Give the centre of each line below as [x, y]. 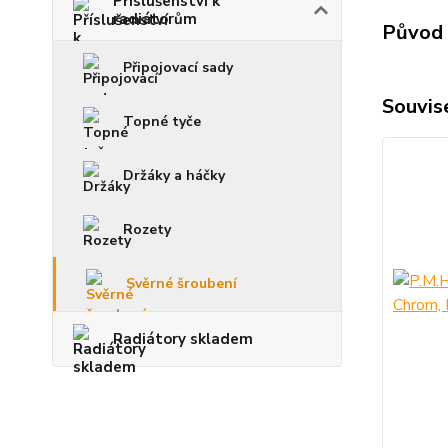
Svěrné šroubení [181, 283]
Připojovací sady [178, 67]
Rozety [147, 229]
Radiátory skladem [183, 339]
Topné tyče [162, 121]
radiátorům [155, 19]
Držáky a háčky [174, 175]
